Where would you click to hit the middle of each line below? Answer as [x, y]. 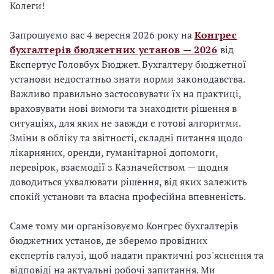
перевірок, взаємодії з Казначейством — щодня [119, 167]
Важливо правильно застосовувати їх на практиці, [125, 94]
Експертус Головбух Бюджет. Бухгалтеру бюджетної [128, 64]
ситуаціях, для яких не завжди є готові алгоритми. [125, 123]
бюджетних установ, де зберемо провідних [109, 240]
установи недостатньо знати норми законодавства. [127, 79]
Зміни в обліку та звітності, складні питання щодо [126, 138]
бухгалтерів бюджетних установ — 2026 [114, 50]
